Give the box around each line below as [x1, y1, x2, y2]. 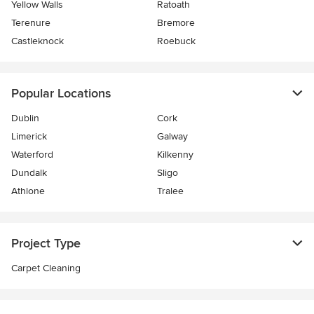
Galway [157, 130, 188, 143]
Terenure [11, 17, 50, 29]
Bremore [157, 17, 195, 29]
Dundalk [11, 167, 47, 179]
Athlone [11, 185, 45, 198]
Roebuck [157, 35, 196, 48]
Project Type [11, 235, 81, 252]
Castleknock [11, 35, 64, 48]
